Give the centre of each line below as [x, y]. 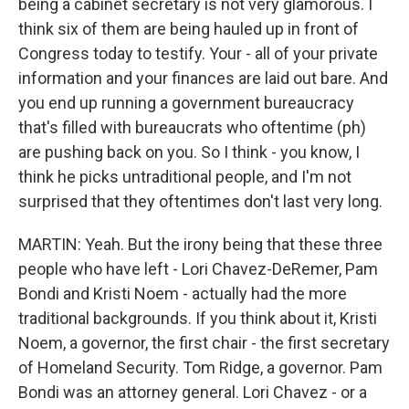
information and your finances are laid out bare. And [203, 78]
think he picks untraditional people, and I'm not [185, 177]
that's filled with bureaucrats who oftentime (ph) [192, 127]
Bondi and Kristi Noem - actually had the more [183, 294]
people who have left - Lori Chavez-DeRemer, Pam [198, 269]
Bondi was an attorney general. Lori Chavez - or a [193, 392]
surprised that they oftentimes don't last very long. [200, 201]
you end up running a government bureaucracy [186, 103]
